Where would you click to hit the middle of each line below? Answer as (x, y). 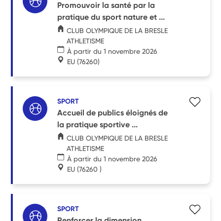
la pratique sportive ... (98, 124)
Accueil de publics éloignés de (113, 112)
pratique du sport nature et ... (111, 17)
